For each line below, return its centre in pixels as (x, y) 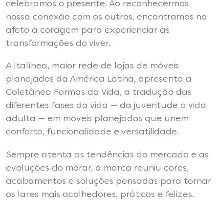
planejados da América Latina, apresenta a (99, 79)
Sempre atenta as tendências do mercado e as (107, 155)
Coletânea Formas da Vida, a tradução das (99, 93)
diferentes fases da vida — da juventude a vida (106, 106)
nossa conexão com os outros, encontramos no (106, 17)
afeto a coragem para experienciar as (88, 31)
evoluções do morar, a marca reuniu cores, (97, 168)
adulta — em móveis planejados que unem (97, 119)
